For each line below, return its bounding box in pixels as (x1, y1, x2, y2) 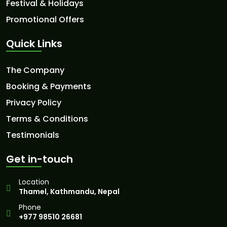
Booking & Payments (6, 81, 91, 92)
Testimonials (6, 129, 59, 141)
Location (19, 177, 49, 187)
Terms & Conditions (6, 113, 88, 125)
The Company (6, 64, 64, 76)
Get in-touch (6, 152, 73, 166)
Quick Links (6, 36, 62, 51)
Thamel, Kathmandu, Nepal (19, 186, 120, 197)
